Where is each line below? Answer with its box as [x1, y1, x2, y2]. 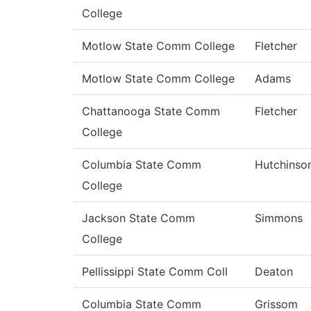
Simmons [255, 211, 303, 226]
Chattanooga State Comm [82, 104, 220, 119]
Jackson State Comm [82, 211, 195, 226]
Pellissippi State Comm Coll [82, 264, 228, 279]
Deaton [255, 264, 293, 279]
